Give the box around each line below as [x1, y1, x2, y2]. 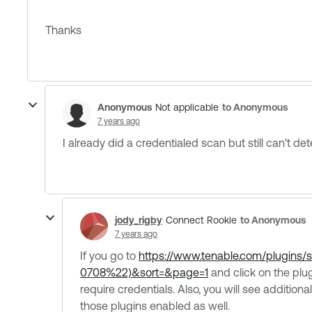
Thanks [45, 24, 81, 36]
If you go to [80, 249, 139, 262]
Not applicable [155, 102, 219, 113]
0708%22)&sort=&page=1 [80, 266, 208, 279]
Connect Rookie [166, 214, 237, 226]
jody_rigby [115, 214, 162, 226]
